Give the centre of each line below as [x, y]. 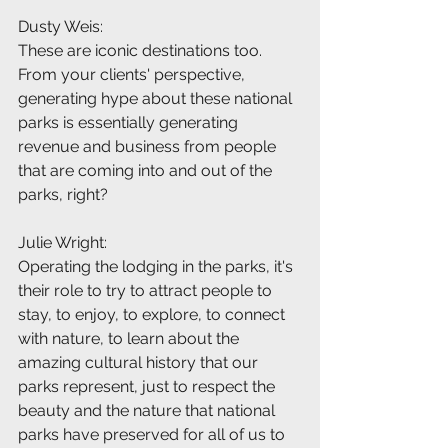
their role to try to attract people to [147, 291]
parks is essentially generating [130, 123]
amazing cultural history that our [140, 363]
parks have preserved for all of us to [153, 435]
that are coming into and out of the [147, 171]
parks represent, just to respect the [148, 387]
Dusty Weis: [60, 27]
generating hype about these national [157, 99]
